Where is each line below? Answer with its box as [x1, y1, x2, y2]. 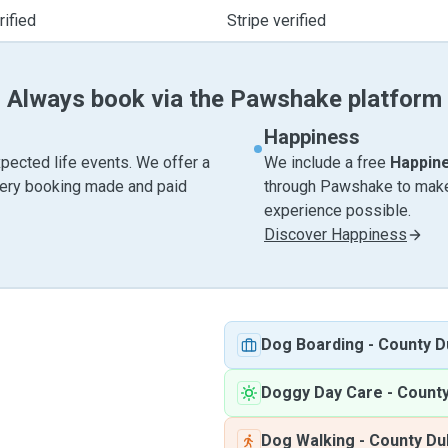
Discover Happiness [264, 225, 407, 244]
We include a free [264, 153, 390, 172]
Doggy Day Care [261, 383, 383, 402]
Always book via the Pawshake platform [6, 85, 442, 113]
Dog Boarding [261, 335, 364, 354]
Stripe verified [226, 11, 326, 30]
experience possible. [264, 201, 411, 220]
